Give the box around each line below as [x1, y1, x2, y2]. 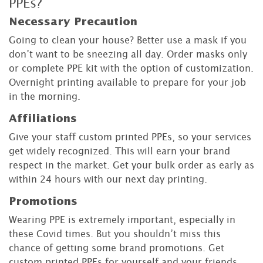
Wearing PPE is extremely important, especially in [9, 214, 235, 225]
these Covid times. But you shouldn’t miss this [9, 228, 221, 240]
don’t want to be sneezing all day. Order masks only [9, 49, 247, 60]
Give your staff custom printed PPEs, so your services [9, 131, 251, 143]
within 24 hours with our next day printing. [9, 174, 210, 185]
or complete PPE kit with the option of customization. [9, 63, 254, 74]
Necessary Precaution [9, 15, 137, 29]
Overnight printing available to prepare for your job [9, 77, 246, 88]
